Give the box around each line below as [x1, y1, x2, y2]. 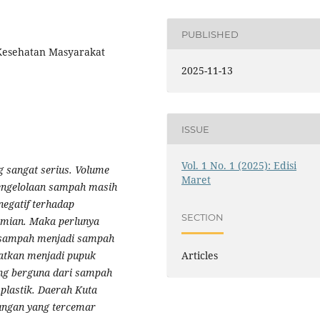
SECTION [181, 211, 224, 223]
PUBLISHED [181, 28, 239, 40]
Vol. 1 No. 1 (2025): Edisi [181, 159, 297, 173]
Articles [181, 249, 219, 263]
